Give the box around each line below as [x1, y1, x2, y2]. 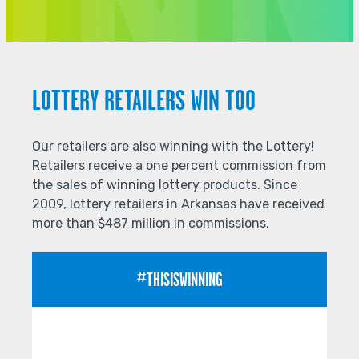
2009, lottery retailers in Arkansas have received [32, 196, 325, 212]
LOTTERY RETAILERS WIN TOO [32, 84, 256, 117]
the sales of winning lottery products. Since [32, 177, 297, 193]
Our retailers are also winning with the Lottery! [32, 139, 314, 155]
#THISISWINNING [136, 268, 223, 291]
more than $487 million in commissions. [32, 216, 269, 232]
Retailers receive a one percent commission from [32, 158, 326, 174]
